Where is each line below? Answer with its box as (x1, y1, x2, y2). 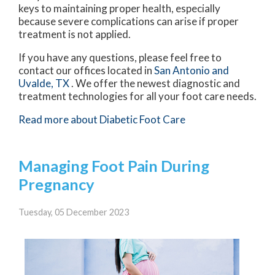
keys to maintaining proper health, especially (18, 2, 220, 15)
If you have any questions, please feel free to (18, 51, 222, 64)
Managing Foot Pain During (18, 157, 209, 176)
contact (18, 64, 56, 77)
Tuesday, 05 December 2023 (18, 206, 129, 217)
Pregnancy (18, 175, 95, 194)
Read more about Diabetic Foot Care (18, 113, 185, 126)
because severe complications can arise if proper (18, 15, 239, 28)
